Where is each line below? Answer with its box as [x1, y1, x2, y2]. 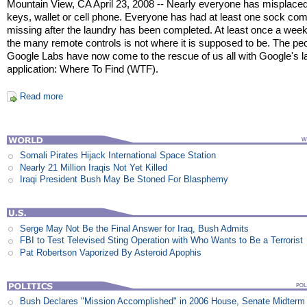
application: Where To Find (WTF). [7, 63, 159, 75]
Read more [19, 91, 63, 102]
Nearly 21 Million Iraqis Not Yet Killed [20, 162, 168, 173]
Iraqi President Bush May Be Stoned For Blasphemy [20, 174, 229, 185]
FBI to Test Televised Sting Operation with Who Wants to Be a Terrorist [20, 235, 304, 246]
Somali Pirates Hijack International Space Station [20, 150, 217, 161]
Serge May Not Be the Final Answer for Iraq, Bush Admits [20, 223, 249, 234]
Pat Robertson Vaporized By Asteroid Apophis [20, 247, 202, 258]
